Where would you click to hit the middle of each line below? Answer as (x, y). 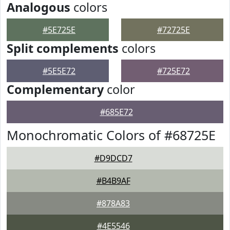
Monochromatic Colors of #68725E (111, 135)
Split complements (63, 48)
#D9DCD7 (113, 158)
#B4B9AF (113, 181)
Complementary (55, 89)
